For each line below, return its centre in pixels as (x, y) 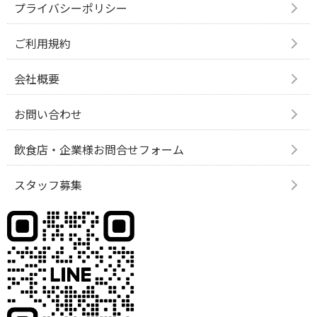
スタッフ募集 (48, 185)
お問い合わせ (48, 114)
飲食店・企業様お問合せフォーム (99, 150)
